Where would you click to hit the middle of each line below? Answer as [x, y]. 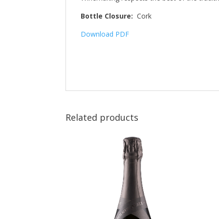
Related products [102, 117]
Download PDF [105, 34]
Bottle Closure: [109, 16]
